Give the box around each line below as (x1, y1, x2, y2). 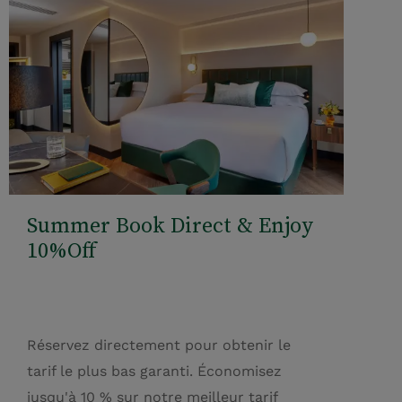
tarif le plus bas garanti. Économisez (27, 362, 282, 380)
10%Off (27, 234, 97, 265)
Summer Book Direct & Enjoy (27, 209, 313, 240)
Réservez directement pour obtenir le (27, 336, 291, 354)
